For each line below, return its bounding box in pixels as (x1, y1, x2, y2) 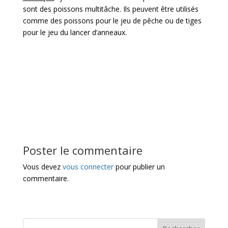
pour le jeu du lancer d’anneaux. (22, 27, 129, 37)
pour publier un (113, 161, 165, 172)
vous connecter (62, 161, 113, 172)
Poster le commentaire (22, 142, 142, 158)
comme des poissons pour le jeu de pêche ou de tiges (22, 15, 202, 25)
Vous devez (22, 161, 63, 172)
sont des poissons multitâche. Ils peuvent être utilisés (22, 4, 198, 14)
